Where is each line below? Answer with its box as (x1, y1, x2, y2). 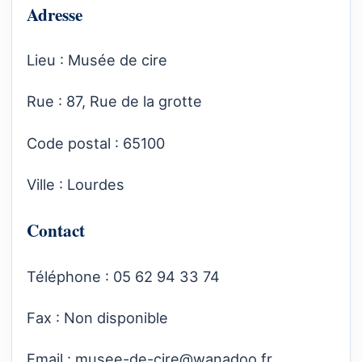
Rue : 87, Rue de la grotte (27, 92, 202, 111)
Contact (27, 217, 85, 243)
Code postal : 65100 (27, 133, 165, 152)
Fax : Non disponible (27, 308, 168, 326)
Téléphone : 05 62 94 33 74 (27, 267, 220, 285)
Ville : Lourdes (27, 175, 124, 193)
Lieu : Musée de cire (27, 51, 167, 69)
